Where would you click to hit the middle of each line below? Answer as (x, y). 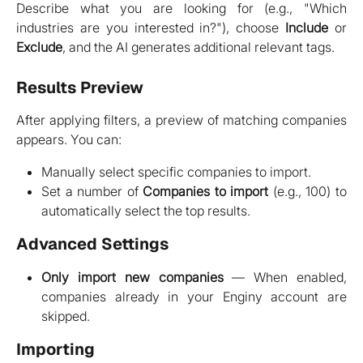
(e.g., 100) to (308, 192)
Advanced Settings (92, 244)
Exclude (39, 47)
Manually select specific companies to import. (176, 171)
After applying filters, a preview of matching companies (181, 120)
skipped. (66, 316)
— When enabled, (285, 278)
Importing (56, 350)
